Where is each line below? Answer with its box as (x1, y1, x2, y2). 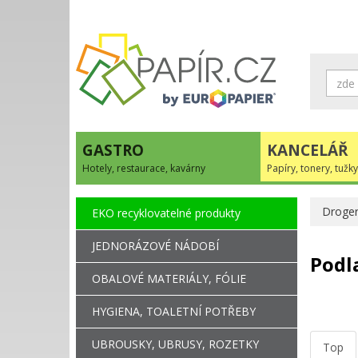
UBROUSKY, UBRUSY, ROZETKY (92, 336, 259, 352)
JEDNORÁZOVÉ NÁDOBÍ (92, 237, 219, 253)
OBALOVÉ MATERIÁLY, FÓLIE (92, 270, 246, 286)
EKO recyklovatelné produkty (92, 205, 241, 221)
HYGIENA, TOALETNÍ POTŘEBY (92, 303, 256, 319)
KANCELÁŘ (266, 139, 348, 161)
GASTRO (82, 139, 144, 161)
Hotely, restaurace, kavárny (82, 161, 205, 175)
